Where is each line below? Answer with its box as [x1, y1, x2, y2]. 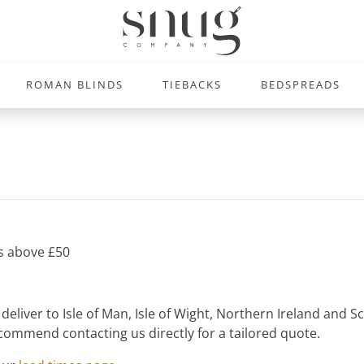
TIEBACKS [162, 76, 222, 92]
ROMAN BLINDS [26, 76, 123, 92]
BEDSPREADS [260, 76, 340, 92]
